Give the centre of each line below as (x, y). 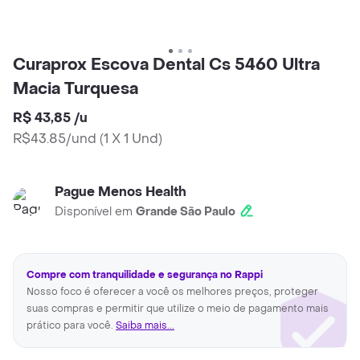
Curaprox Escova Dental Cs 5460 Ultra (166, 65)
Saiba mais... (145, 326)
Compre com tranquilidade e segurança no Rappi (145, 275)
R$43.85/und (55, 139)
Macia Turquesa (76, 90)
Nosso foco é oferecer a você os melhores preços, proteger (172, 292)
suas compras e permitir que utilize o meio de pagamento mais (178, 309)
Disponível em (95, 212)
